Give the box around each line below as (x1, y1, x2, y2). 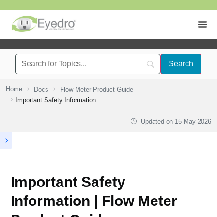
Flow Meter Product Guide (60, 86, 133, 93)
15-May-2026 (174, 118, 211, 125)
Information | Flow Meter (11, 193, 177, 209)
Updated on (139, 118, 175, 125)
